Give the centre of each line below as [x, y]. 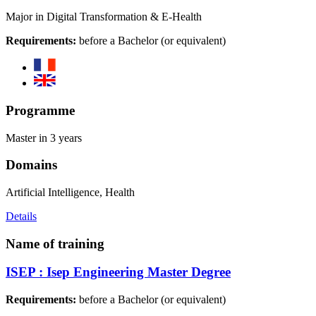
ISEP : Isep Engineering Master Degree [118, 272]
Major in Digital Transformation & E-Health [104, 17]
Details [21, 216]
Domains [31, 165]
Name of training [55, 243]
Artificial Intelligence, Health [70, 192]
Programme [40, 110]
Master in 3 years [44, 138]
